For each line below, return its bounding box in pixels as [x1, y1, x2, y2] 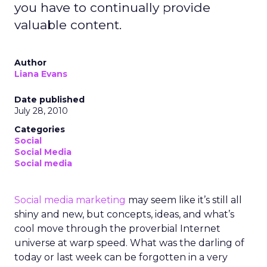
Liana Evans [14, 69, 67, 79]
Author [14, 57, 46, 68]
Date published [14, 94, 85, 105]
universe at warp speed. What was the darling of [14, 237, 244, 249]
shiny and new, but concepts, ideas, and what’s [14, 209, 234, 220]
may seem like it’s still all [126, 194, 242, 206]
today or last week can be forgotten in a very [14, 252, 228, 263]
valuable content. [14, 17, 122, 32]
